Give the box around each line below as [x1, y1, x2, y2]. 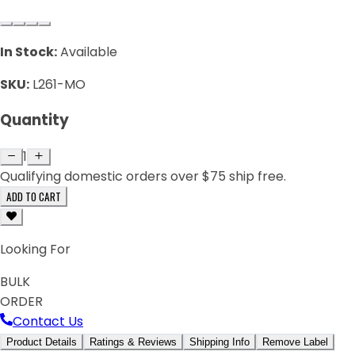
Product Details [6, 336, 77, 349]
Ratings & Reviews [90, 336, 177, 349]
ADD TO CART [6, 189, 61, 205]
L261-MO [32, 74, 86, 94]
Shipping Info [189, 336, 250, 349]
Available [60, 42, 117, 61]
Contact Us [13, 312, 83, 331]
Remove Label [262, 336, 328, 349]
